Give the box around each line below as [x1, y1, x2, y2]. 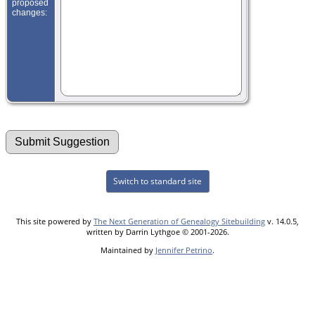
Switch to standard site [110, 174, 204, 187]
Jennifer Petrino [155, 244, 212, 255]
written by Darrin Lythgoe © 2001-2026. [86, 226, 229, 237]
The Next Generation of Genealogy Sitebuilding [94, 215, 265, 226]
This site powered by [16, 215, 94, 226]
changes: [12, 7, 49, 18]
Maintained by [101, 244, 155, 255]
